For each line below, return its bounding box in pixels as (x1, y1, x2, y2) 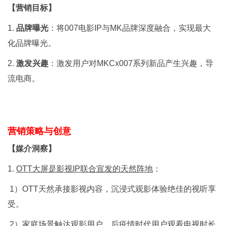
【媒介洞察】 (8, 144, 56, 153)
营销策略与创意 (8, 126, 71, 136)
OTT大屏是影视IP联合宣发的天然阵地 (16, 164, 153, 173)
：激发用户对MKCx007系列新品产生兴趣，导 (48, 59, 213, 68)
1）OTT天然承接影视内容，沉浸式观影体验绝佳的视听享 (8, 185, 216, 193)
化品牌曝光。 (8, 39, 56, 47)
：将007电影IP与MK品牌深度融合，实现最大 (48, 24, 211, 32)
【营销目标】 (8, 4, 56, 12)
